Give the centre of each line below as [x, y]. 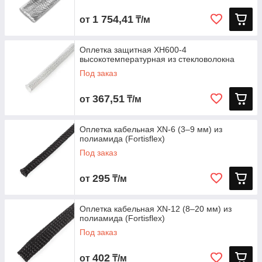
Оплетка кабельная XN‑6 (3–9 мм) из [151, 129]
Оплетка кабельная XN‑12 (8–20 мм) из [156, 209]
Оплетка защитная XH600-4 [133, 50]
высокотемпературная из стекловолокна [157, 59]
